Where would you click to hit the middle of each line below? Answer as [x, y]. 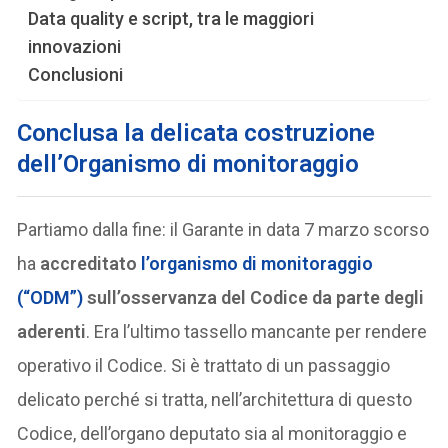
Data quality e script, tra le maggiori [171, 19]
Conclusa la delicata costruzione [196, 133]
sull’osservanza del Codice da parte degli [254, 298]
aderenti [52, 332]
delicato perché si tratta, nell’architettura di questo [215, 400]
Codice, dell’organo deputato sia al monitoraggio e [212, 434]
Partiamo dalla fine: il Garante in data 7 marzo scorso [223, 230]
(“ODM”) [50, 298]
